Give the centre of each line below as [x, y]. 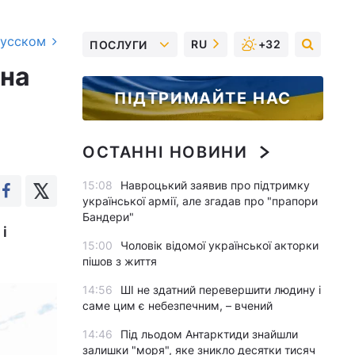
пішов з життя [120, 261]
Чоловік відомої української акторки [219, 245]
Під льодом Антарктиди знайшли [209, 334]
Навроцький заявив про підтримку [215, 185]
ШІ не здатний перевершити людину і [221, 290]
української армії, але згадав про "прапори [200, 201]
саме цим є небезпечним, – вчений [177, 305]
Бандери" [108, 217]
